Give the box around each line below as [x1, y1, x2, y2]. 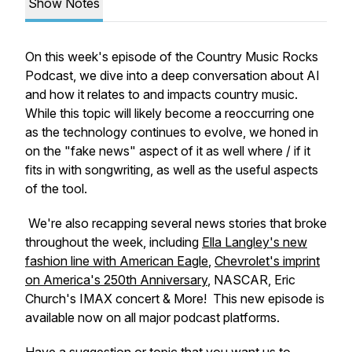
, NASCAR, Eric [207, 272, 295, 288]
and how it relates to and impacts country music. [25, 86, 298, 102]
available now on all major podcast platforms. [25, 310, 280, 325]
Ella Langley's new [202, 234, 307, 250]
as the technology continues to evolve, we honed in [25, 124, 318, 140]
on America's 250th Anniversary [25, 272, 207, 288]
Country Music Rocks [196, 49, 318, 64]
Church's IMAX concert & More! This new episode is [25, 291, 324, 306]
